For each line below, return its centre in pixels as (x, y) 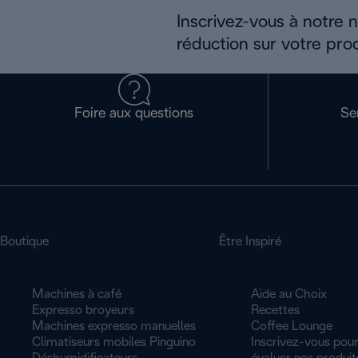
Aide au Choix (288, 294)
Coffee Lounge (291, 326)
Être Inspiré (250, 242)
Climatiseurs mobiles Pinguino (114, 342)
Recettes (275, 310)
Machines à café (77, 294)
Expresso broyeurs (83, 310)
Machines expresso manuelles (114, 326)
